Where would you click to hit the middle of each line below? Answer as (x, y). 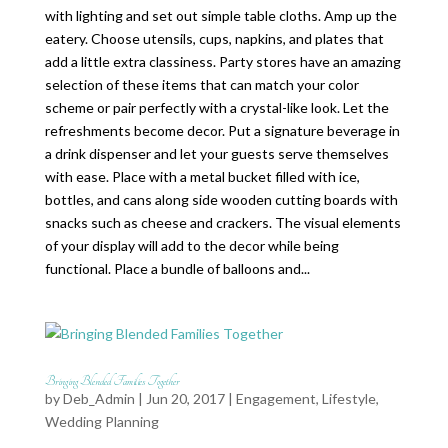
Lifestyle (348, 398)
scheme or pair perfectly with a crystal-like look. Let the (216, 107)
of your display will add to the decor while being (191, 245)
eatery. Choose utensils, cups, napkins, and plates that (214, 38)
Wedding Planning (101, 421)
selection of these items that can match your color (201, 84)
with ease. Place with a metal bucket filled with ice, (202, 176)
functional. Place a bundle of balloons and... (177, 268)
